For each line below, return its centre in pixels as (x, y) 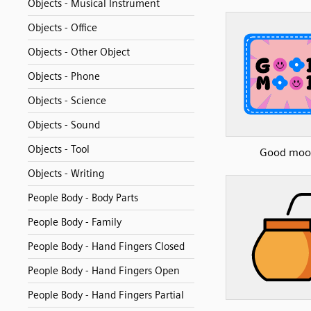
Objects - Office (62, 28)
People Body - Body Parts (83, 198)
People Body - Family (75, 222)
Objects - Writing (66, 174)
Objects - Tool (59, 149)
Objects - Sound (64, 125)
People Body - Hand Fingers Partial (106, 295)
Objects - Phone (64, 76)
